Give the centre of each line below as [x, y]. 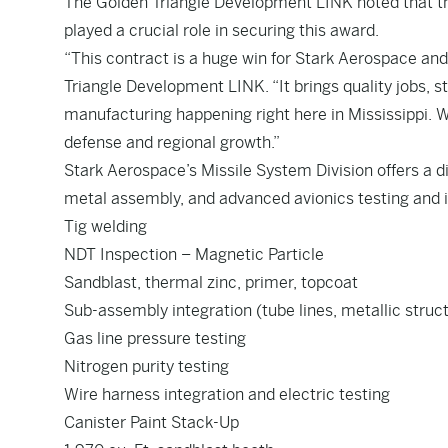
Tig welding [105, 226]
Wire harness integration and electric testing [227, 394]
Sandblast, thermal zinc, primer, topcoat [211, 282]
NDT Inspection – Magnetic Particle [194, 254]
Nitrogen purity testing [146, 366]
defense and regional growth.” [172, 142]
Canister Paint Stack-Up [151, 422]
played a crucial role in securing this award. [221, 30]
